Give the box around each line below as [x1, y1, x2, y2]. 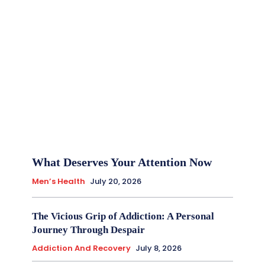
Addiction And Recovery [32, 242, 131, 254]
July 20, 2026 [90, 175, 141, 187]
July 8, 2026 [135, 242, 182, 254]
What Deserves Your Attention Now [32, 155, 212, 169]
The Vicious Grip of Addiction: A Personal [32, 210, 214, 222]
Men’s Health [32, 175, 85, 187]
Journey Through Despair [32, 224, 145, 235]
